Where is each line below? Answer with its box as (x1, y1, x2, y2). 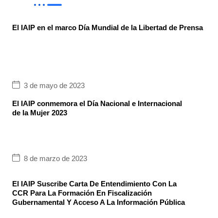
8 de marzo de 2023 (24, 154, 87, 163)
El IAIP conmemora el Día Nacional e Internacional (12, 99, 182, 108)
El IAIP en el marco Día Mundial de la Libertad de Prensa (12, 23, 203, 32)
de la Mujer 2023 (12, 108, 67, 117)
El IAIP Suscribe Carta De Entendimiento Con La (12, 179, 177, 188)
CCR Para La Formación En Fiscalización (12, 188, 152, 197)
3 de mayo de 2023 (24, 81, 85, 90)
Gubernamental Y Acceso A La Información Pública (12, 198, 185, 206)
